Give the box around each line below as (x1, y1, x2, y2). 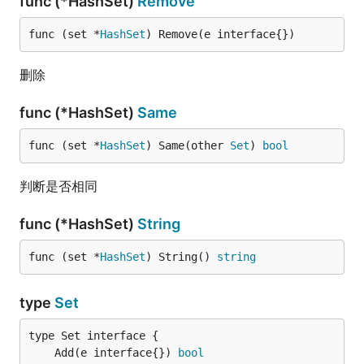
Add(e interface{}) (54, 346, 178, 359)
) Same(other (145, 139, 230, 152)
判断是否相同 (19, 178, 97, 194)
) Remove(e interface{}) (145, 28, 295, 41)
